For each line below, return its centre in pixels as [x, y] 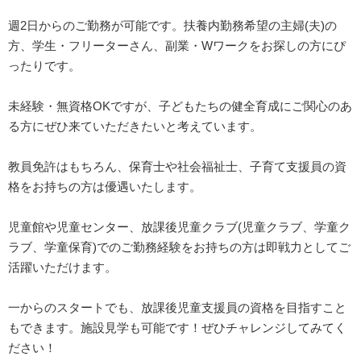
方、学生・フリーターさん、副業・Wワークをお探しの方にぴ [177, 45]
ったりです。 [44, 65]
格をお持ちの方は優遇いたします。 [105, 186]
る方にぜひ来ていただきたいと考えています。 [135, 126]
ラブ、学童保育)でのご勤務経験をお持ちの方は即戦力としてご [179, 247]
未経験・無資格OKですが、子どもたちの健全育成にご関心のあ [180, 106]
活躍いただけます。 [62, 267]
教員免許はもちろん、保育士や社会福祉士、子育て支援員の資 [177, 166]
